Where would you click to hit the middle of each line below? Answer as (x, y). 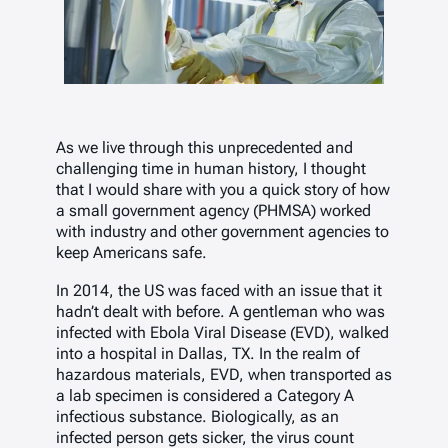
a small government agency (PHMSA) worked (213, 211)
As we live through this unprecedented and (204, 148)
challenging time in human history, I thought (211, 169)
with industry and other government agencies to (222, 232)
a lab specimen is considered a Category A (205, 395)
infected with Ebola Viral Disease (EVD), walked (222, 332)
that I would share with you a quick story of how (223, 190)
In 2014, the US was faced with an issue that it (219, 290)
